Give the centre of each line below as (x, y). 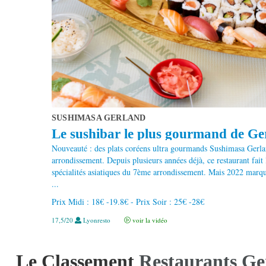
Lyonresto (97, 220)
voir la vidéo (149, 220)
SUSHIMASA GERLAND (99, 118)
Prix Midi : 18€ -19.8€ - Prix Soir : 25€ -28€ (128, 201)
